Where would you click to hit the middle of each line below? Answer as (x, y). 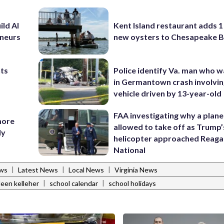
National (130, 149)
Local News (86, 170)
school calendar (74, 183)
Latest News (38, 170)
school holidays (132, 183)
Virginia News (136, 170)
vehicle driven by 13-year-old (168, 93)
